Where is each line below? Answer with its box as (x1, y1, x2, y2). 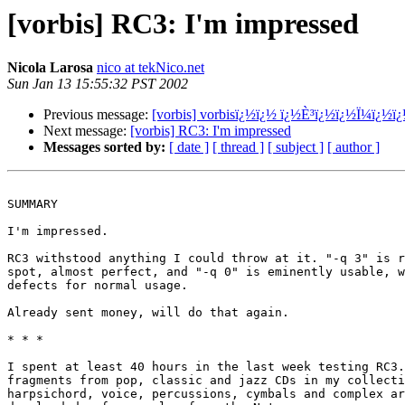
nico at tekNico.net (97, 60, 204, 76)
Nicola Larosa (7, 60, 93, 76)
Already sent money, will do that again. (7, 306, 289, 320)
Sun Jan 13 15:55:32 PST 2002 (7, 76, 188, 92)
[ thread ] (212, 139, 264, 155)
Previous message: (43, 107, 152, 123)
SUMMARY (7, 197, 58, 212)
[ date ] (169, 139, 209, 155)
